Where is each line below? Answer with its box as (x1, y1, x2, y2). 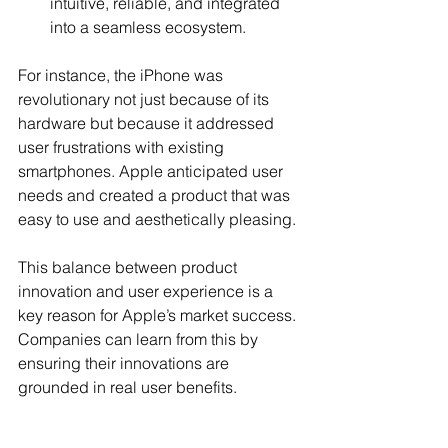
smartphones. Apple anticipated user (18, 160, 287, 181)
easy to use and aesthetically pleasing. (18, 208, 296, 229)
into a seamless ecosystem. (50, 16, 246, 37)
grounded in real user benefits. (18, 376, 237, 397)
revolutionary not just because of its (18, 88, 273, 109)
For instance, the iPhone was (18, 64, 227, 85)
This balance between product (18, 256, 241, 277)
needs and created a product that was (18, 184, 294, 205)
